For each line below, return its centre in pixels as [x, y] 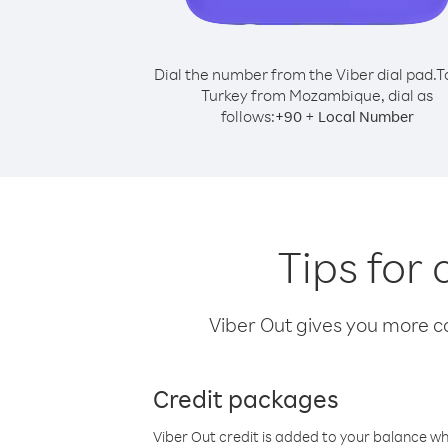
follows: [247, 116]
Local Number [365, 116]
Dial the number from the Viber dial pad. [294, 74]
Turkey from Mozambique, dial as [317, 95]
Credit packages [246, 398]
